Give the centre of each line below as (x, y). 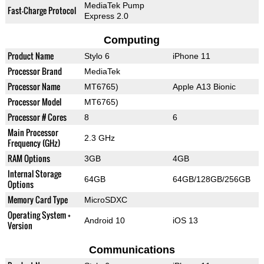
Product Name (30, 56)
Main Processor (33, 133)
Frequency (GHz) (34, 143)
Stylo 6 (97, 56)
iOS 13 (185, 221)
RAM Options (29, 159)
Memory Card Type (37, 200)
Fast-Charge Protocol (42, 11)
